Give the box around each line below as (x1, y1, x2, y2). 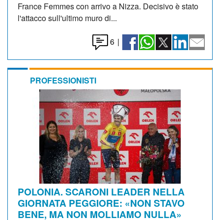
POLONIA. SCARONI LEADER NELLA (18, 184, 185, 198)
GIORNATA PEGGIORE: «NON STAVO (18, 195, 185, 210)
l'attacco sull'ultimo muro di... (18, 12, 117, 24)
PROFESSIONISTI (30, 74, 96, 86)
